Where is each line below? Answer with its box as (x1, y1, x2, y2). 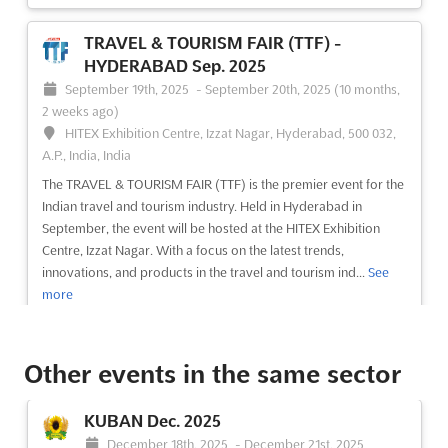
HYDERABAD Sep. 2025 (83, 57, 266, 76)
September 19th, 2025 (65, 82, 193, 97)
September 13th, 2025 (245, 421, 370, 436)
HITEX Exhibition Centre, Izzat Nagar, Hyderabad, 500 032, (65, 126, 397, 141)
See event (73, 340, 124, 352)
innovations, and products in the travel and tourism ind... (41, 265, 368, 280)
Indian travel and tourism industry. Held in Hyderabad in (41, 199, 362, 214)
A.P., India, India (41, 148, 131, 163)
